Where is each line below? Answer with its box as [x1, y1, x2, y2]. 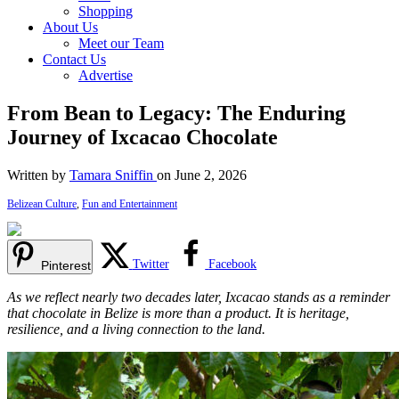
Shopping [78, 4, 133, 19]
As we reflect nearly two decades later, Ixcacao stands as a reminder [7, 289, 390, 305]
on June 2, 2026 [157, 167, 247, 183]
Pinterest [41, 257, 91, 273]
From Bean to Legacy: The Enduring [7, 101, 346, 125]
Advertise [78, 68, 133, 83]
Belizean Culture [7, 197, 77, 210]
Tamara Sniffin [69, 167, 157, 183]
